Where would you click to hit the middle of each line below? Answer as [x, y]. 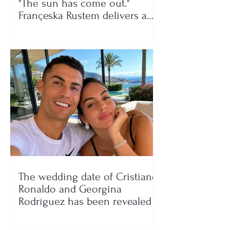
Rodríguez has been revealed [85, 202]
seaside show [49, 28]
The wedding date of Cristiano [88, 177]
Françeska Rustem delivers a [83, 16]
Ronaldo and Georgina [70, 189]
